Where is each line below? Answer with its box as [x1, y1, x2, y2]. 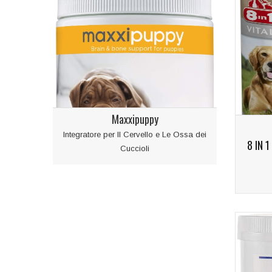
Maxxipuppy [111, 111, 158, 127]
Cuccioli [120, 144, 149, 154]
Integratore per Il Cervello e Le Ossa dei [63, 130, 206, 140]
